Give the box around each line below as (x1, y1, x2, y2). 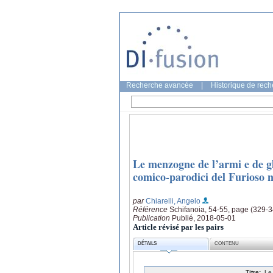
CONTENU (214, 241, 239, 247)
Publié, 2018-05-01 (172, 213, 236, 222)
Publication (133, 213, 172, 222)
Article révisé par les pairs (133, 222, 224, 232)
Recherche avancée (126, 81, 193, 90)
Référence (133, 205, 169, 214)
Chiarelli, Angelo (146, 196, 200, 205)
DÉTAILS (138, 241, 157, 247)
